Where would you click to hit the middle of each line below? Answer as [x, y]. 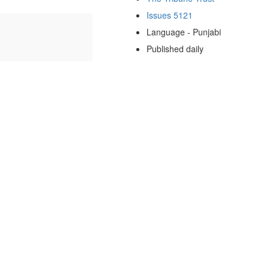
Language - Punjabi [183, 32]
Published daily [175, 48]
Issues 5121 [169, 15]
